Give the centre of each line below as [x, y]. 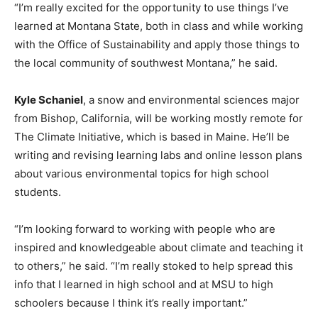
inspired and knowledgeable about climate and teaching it [159, 247]
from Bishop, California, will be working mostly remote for [159, 118]
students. [38, 192]
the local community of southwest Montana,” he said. [146, 62]
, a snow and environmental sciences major [191, 99]
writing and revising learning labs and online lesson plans [158, 155]
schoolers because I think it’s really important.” [131, 302]
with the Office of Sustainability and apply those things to [157, 44]
